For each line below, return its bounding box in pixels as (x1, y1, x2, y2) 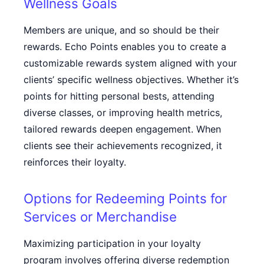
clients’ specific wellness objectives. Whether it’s (24, 74, 239, 85)
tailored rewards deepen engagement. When (24, 123, 221, 135)
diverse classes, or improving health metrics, (24, 107, 222, 118)
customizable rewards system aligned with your (24, 57, 237, 69)
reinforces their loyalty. (24, 156, 126, 168)
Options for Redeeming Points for (24, 190, 227, 206)
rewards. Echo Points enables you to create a (24, 41, 226, 52)
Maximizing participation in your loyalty (24, 237, 201, 249)
